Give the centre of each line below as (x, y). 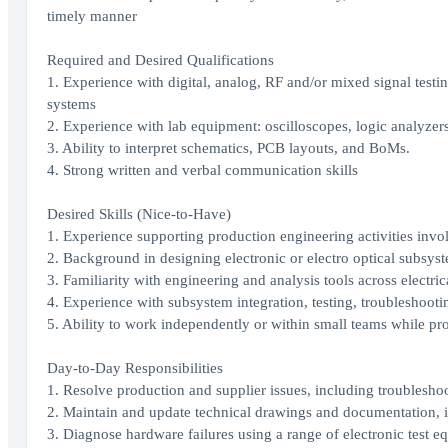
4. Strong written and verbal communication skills (202, 170)
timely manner (91, 16)
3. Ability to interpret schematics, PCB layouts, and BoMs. (228, 148)
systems (71, 104)
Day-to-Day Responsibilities (134, 368)
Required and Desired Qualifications (160, 60)
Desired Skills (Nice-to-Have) (138, 214)
